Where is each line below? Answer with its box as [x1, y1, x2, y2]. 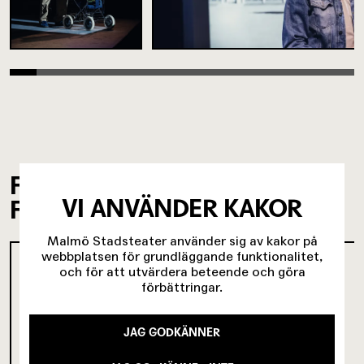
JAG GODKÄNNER [123, 325, 220, 339]
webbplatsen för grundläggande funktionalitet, [41, 248, 323, 264]
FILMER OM [10, 170, 140, 200]
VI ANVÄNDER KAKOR [61, 193, 303, 223]
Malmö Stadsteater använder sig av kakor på [46, 232, 318, 249]
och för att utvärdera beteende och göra [58, 263, 305, 279]
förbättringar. [141, 279, 223, 295]
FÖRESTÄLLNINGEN [10, 194, 228, 224]
